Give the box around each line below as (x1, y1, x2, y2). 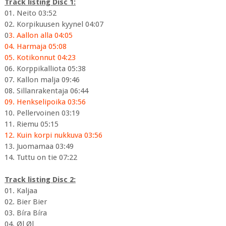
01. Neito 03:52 (4, 9, 56, 18)
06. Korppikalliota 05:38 (4, 64, 86, 74)
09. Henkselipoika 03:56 (4, 97, 86, 107)
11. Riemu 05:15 (4, 120, 59, 129)
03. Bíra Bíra (4, 208, 47, 218)
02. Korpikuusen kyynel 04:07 (4, 20, 103, 29)
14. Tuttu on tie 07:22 (4, 153, 77, 162)
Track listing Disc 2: (4, 175, 76, 185)
